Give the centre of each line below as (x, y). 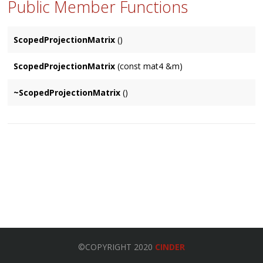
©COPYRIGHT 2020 (117, 247)
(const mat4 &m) (149, 66)
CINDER (170, 247)
